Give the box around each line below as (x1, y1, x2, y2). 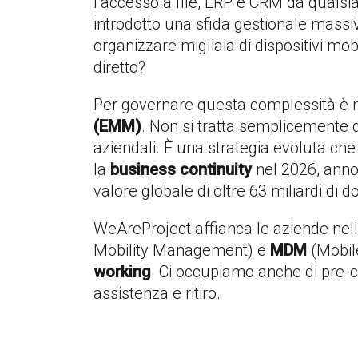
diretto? (93, 57, 145, 77)
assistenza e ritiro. (93, 283, 221, 303)
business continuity (110, 159, 252, 179)
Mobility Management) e (93, 240, 270, 260)
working (93, 261, 151, 281)
